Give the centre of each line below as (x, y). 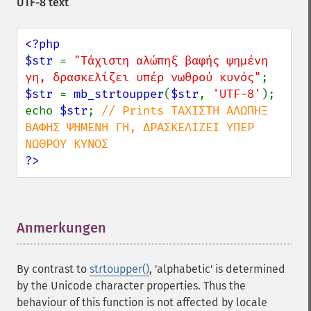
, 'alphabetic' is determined (217, 269)
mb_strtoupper (119, 94)
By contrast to (53, 269)
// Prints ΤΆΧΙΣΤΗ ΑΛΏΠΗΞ (185, 111)
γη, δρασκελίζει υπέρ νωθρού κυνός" (143, 77)
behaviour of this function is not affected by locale (142, 302)
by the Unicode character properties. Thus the (131, 286)
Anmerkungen (61, 228)
